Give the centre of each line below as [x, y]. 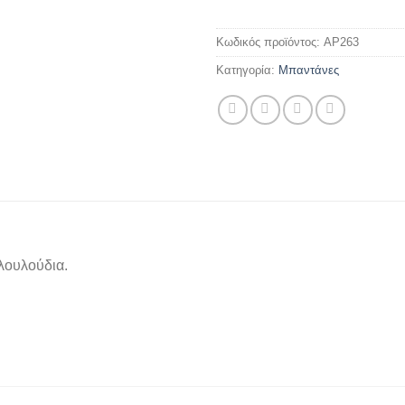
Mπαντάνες [309, 70]
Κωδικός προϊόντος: [270, 42]
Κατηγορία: [247, 70]
